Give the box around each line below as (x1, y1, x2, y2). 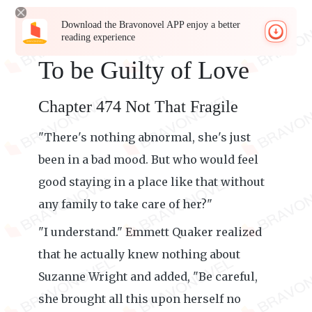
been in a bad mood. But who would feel (38, 153, 258, 166)
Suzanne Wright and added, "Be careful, (38, 270, 258, 283)
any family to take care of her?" (38, 197, 212, 211)
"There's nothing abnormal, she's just (38, 130, 251, 144)
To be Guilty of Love (38, 56, 249, 84)
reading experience (61, 32, 136, 42)
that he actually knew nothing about (38, 247, 240, 261)
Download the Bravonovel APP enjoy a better (61, 19, 241, 30)
